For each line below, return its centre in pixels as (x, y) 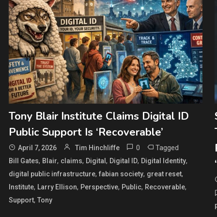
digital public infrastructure (52, 174)
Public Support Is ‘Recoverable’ (86, 132)
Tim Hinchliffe (97, 148)
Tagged (167, 148)
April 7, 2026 (37, 148)
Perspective (99, 187)
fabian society (121, 174)
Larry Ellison (57, 187)
